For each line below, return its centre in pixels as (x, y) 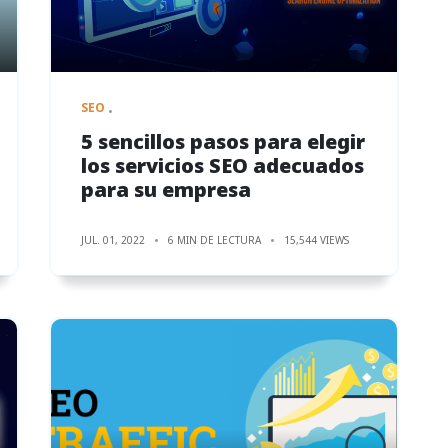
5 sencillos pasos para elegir (223, 141)
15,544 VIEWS (316, 239)
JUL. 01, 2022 (113, 239)
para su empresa (166, 189)
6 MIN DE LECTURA (214, 239)
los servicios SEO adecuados (222, 165)
